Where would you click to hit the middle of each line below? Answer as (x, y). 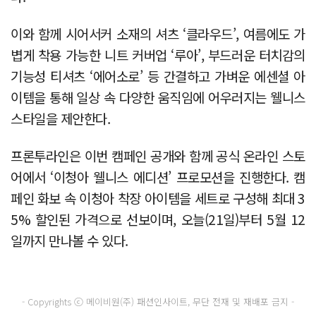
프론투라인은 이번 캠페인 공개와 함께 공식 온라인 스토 (158, 155)
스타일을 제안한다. (61, 118)
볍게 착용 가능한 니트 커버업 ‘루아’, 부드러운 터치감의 (158, 54)
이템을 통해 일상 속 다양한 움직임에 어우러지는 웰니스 (158, 97)
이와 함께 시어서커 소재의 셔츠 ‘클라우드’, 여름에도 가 (158, 33)
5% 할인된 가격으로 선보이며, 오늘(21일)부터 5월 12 (158, 219)
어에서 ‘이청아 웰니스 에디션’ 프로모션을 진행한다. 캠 (158, 176)
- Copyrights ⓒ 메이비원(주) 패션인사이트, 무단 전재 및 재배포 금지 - (158, 301)
